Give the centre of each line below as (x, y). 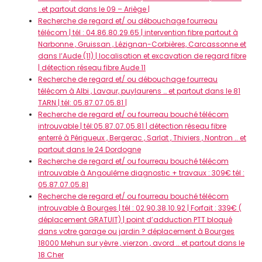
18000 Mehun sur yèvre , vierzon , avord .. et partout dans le (141, 243)
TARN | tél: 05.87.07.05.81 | (82, 103)
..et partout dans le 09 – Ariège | (94, 9)
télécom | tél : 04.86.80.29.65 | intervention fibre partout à (138, 32)
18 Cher (51, 255)
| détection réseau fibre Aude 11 (92, 68)
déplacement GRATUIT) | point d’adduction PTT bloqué (135, 220)
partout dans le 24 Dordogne (89, 149)
